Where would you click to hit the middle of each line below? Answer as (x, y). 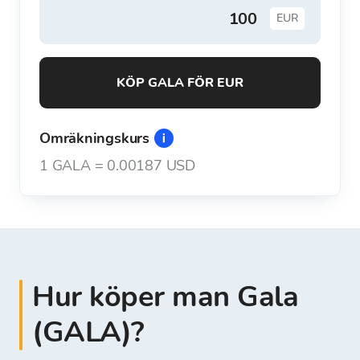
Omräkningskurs (94, 138)
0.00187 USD (151, 166)
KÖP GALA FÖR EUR (184, 83)
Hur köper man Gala (165, 297)
